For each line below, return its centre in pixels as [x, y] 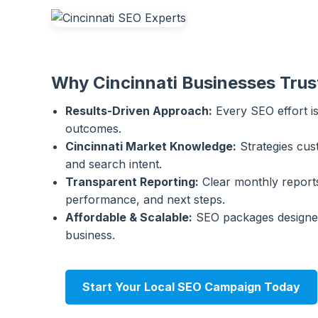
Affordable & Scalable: [129, 217]
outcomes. [93, 128]
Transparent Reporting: [132, 181]
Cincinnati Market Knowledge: [151, 146]
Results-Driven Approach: [139, 110]
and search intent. [114, 164]
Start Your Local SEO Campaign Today [191, 286]
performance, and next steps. [145, 199]
